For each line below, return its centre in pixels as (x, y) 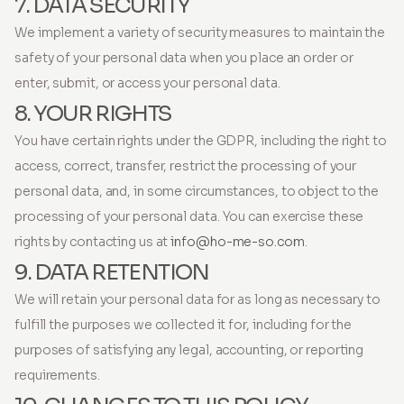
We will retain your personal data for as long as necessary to (197, 299)
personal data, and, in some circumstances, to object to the (197, 191)
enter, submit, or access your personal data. (147, 83)
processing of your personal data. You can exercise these (189, 216)
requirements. (57, 375)
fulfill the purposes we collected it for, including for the (184, 325)
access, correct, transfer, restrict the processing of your (186, 166)
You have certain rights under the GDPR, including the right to (201, 141)
